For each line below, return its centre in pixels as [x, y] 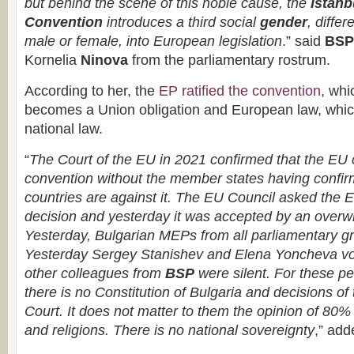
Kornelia [53, 60]
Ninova [104, 60]
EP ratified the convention [240, 91]
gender [284, 22]
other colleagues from [95, 273]
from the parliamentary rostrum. [229, 60]
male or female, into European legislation [153, 41]
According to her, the [92, 91]
